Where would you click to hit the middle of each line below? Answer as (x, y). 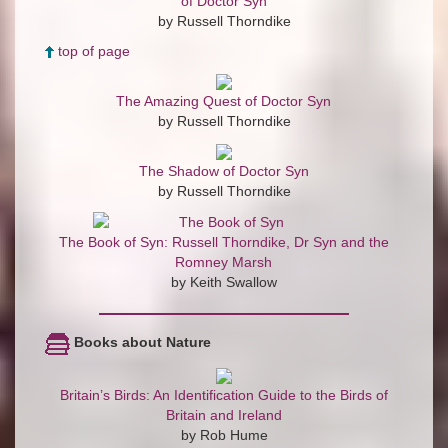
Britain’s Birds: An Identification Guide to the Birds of (224, 394)
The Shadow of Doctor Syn (223, 171)
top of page (94, 51)
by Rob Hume (224, 434)
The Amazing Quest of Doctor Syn (223, 101)
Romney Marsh (223, 262)
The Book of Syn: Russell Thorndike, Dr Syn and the (224, 242)
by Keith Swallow (224, 282)
